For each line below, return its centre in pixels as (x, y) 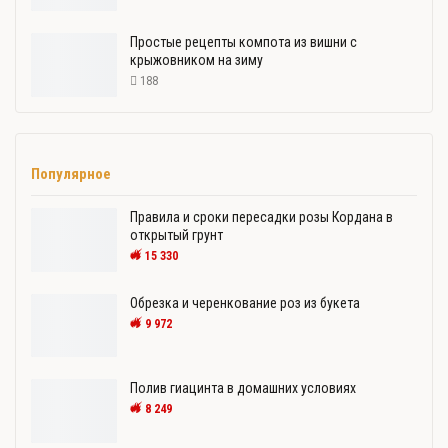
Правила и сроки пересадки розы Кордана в (261, 217)
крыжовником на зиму (196, 60)
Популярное (71, 173)
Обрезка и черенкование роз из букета (245, 302)
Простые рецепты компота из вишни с (243, 42)
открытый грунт (176, 235)
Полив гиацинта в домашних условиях (243, 388)
